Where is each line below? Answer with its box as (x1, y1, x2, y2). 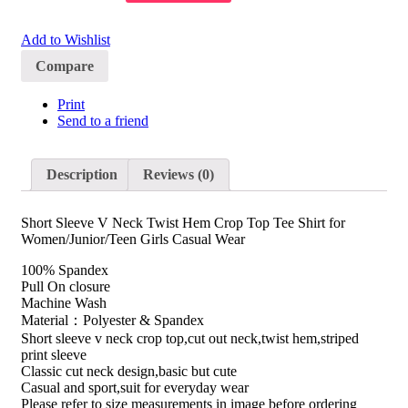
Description (46, 167, 117, 183)
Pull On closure (21, 279, 110, 295)
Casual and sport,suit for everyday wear (21, 380, 249, 396)
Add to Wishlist (21, 32, 110, 48)
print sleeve (21, 347, 87, 363)
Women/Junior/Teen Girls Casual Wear (21, 231, 245, 248)
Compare (36, 57, 94, 74)
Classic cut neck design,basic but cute (21, 363, 237, 380)
